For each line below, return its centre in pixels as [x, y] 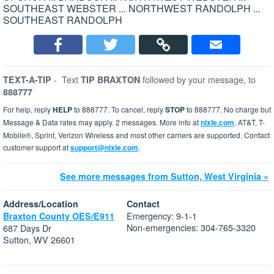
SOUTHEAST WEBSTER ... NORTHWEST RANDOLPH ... [132, 9]
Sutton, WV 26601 [39, 240]
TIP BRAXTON [112, 80]
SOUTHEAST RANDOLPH [63, 20]
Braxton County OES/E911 [59, 216]
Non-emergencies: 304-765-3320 [191, 228]
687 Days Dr [27, 228]
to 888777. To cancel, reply [119, 109]
